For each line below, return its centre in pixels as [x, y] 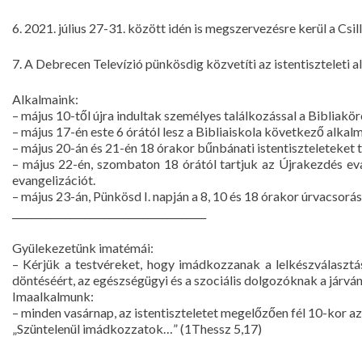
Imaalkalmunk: [53, 296]
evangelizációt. [54, 180]
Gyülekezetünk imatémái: [83, 248]
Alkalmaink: [45, 99]
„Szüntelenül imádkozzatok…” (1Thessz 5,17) [137, 328]
